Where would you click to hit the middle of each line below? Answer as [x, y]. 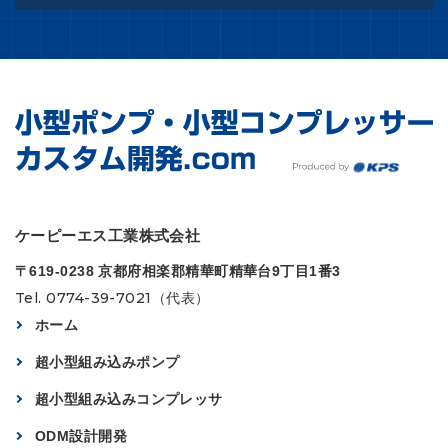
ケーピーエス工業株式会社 [108, 235]
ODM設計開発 [81, 435]
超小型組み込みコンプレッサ [129, 398]
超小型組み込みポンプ [107, 361]
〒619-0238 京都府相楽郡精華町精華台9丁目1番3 [178, 270]
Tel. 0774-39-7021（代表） [112, 297]
